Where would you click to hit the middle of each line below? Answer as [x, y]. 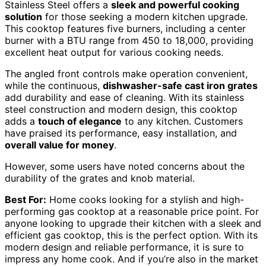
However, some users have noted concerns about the [125, 166]
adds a [21, 121]
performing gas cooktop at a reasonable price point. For [132, 211]
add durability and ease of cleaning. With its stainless [124, 97]
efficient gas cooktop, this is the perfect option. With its [131, 235]
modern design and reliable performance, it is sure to [124, 247]
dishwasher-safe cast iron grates [180, 85]
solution [23, 16]
